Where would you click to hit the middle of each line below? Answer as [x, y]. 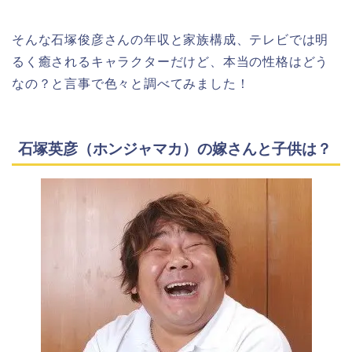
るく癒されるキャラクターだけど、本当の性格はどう [170, 62]
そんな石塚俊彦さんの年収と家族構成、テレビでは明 [170, 40]
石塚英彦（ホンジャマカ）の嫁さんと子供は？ [175, 148]
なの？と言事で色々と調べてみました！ [131, 84]
